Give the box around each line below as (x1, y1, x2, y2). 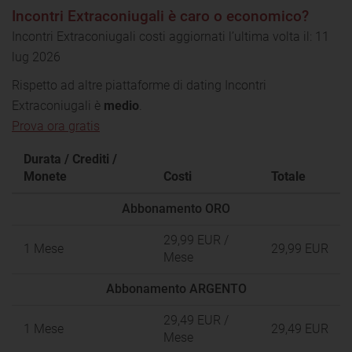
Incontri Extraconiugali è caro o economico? (12, 6, 309, 25)
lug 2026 (12, 49, 60, 64)
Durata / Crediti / (24, 151, 117, 167)
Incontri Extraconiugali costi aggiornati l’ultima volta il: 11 (12, 28, 329, 44)
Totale (271, 168, 306, 184)
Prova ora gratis (12, 118, 100, 134)
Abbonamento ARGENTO (105, 280, 247, 296)
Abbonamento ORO (122, 200, 230, 216)
